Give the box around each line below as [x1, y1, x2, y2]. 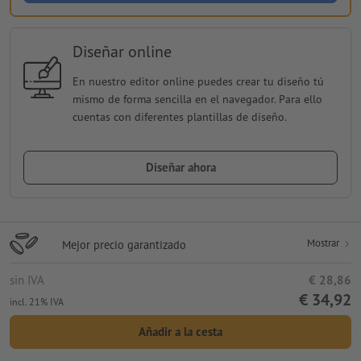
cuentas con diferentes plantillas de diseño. [72, 110, 287, 125]
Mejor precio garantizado [62, 237, 186, 253]
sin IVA [10, 272, 44, 288]
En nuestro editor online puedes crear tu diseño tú [72, 74, 324, 89]
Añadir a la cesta [139, 324, 222, 340]
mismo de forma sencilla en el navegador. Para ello [72, 92, 322, 107]
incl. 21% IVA [10, 296, 64, 309]
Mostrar [307, 236, 342, 251]
